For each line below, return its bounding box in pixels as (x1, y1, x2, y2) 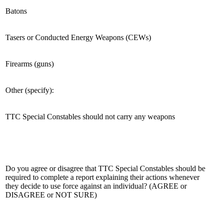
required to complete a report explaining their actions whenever (5, 173, 199, 181)
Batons (5, 6, 27, 15)
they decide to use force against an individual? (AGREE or (5, 181, 187, 190)
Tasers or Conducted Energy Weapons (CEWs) (5, 33, 151, 42)
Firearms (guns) (5, 59, 54, 68)
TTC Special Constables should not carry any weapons (5, 112, 175, 121)
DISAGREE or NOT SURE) (5, 190, 97, 199)
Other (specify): (5, 86, 54, 94)
